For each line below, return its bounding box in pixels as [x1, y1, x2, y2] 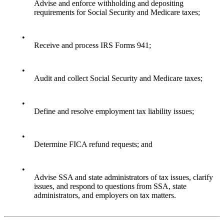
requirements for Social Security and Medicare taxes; [34, 8, 200, 17]
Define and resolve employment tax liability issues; [34, 107, 194, 116]
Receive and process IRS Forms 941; [34, 41, 151, 50]
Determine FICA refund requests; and [34, 140, 152, 149]
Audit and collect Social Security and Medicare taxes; [34, 74, 202, 83]
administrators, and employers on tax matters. [34, 191, 176, 200]
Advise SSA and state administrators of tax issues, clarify [34, 173, 213, 182]
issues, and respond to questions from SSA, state [34, 182, 186, 191]
